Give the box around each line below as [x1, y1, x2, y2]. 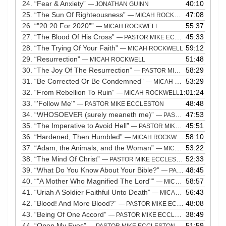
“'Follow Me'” [34, 99, 77, 107]
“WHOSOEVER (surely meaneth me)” [34, 110, 156, 119]
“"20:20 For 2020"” [34, 21, 96, 30]
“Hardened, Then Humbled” [34, 132, 125, 141]
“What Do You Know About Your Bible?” [34, 165, 161, 174]
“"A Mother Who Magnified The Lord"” [34, 177, 156, 185]
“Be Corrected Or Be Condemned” [34, 77, 146, 85]
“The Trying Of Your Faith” [34, 43, 120, 52]
